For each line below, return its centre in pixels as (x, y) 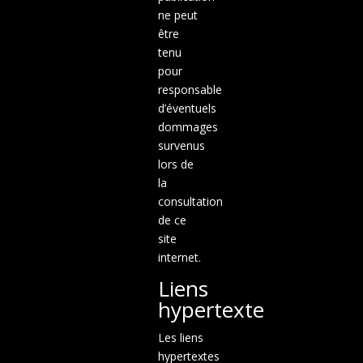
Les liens (180, 337)
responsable (190, 89)
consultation (190, 201)
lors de (175, 164)
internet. (179, 257)
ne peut (177, 15)
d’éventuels (187, 108)
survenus (181, 145)
